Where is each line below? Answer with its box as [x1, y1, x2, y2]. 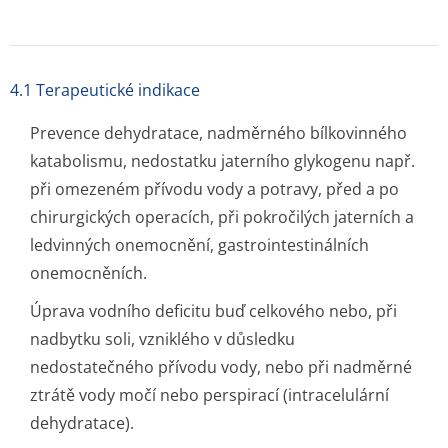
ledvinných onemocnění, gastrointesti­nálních [30, 234, 369, 256]
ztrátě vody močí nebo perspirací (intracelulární [30, 384, 389, 406]
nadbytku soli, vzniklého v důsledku [30, 328, 295, 350]
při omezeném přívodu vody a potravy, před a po [30, 178, 399, 200]
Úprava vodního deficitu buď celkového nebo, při [30, 300, 397, 322]
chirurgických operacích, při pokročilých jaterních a [30, 206, 414, 228]
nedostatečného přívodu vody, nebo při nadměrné [30, 356, 412, 378]
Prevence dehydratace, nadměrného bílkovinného [30, 122, 407, 144]
